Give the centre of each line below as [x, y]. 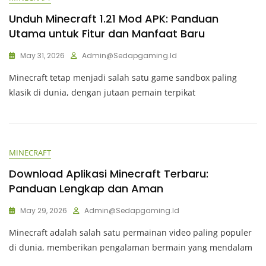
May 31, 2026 [42, 56]
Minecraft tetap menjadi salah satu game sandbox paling [123, 78]
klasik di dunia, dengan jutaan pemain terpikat [102, 93]
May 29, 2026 [44, 211]
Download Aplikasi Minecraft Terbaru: [109, 174]
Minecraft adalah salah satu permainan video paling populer [130, 233]
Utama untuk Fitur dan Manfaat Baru [107, 34]
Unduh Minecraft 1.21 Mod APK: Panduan [114, 19]
